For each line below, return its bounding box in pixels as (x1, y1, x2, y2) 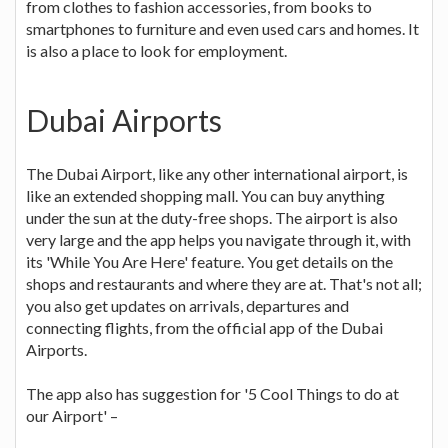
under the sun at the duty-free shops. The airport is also (26, 207, 398, 227)
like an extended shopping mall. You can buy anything (26, 185, 385, 205)
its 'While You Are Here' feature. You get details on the (26, 251, 393, 271)
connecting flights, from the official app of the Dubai (26, 317, 383, 337)
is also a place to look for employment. (26, 40, 287, 60)
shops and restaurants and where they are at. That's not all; (26, 273, 422, 293)
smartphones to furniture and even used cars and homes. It (26, 18, 419, 38)
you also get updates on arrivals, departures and (26, 295, 349, 315)
